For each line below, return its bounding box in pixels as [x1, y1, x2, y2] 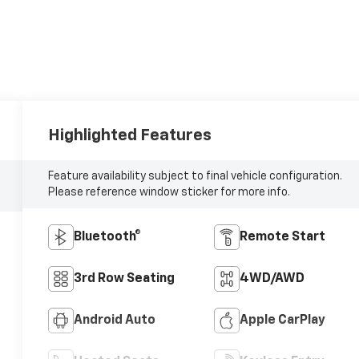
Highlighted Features [48, 127, 212, 144]
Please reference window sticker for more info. [48, 187, 291, 199]
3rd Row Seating [74, 272, 175, 286]
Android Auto [74, 314, 156, 328]
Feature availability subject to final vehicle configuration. [48, 171, 343, 183]
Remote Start [239, 231, 325, 244]
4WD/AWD [239, 272, 305, 286]
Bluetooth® [74, 231, 142, 244]
